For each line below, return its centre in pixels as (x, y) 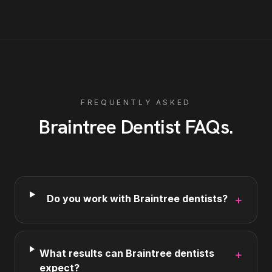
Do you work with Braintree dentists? (137, 199)
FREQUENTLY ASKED (136, 102)
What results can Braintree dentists (127, 253)
